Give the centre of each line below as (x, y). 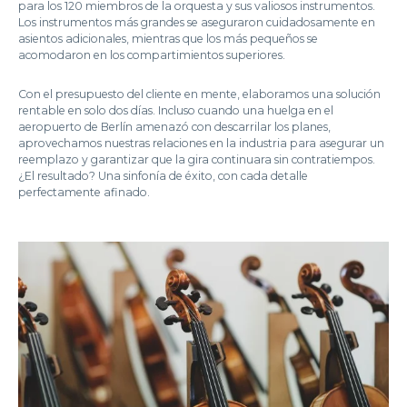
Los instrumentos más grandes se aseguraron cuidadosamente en (197, 22)
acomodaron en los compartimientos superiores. (152, 55)
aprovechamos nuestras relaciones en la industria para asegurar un (201, 143)
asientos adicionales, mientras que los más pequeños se (168, 38)
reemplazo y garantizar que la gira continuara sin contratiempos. (197, 159)
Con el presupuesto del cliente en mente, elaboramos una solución (199, 94)
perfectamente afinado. (84, 192)
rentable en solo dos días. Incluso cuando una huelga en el (176, 110)
